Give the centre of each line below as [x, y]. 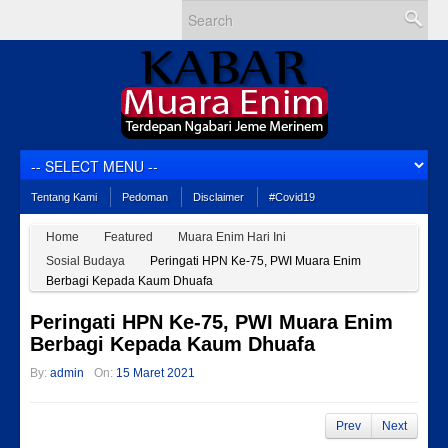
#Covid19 [292, 197]
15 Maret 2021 [155, 373]
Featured [128, 237]
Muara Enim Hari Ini [232, 237]
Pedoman [145, 197]
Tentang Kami [64, 197]
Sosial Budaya [85, 261]
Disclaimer [218, 197]
